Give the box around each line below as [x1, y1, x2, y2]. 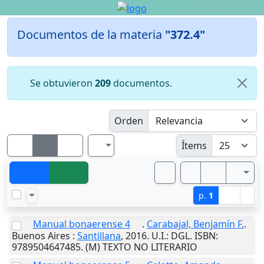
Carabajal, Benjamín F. [147, 217, 244, 230]
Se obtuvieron [27, 76, 95, 90]
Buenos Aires [12, 229, 70, 242]
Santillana [77, 229, 121, 242]
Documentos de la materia [17, 26, 165, 42]
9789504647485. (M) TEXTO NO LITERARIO [12, 240, 197, 253]
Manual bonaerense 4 [33, 217, 130, 230]
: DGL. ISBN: [166, 229, 218, 242]
